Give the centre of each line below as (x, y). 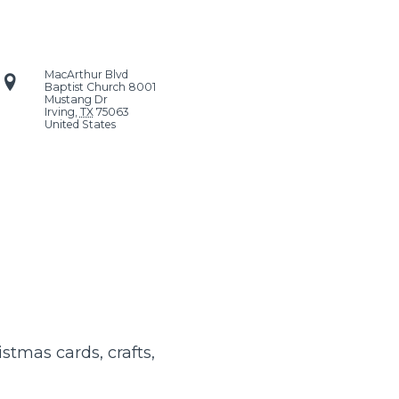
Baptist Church (86, 86)
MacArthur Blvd (86, 74)
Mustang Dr (76, 99)
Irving (59, 111)
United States (80, 124)
